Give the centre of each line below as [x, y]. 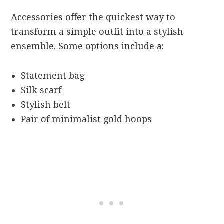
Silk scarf [41, 90]
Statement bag [53, 75]
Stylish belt [46, 104]
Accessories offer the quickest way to [93, 17]
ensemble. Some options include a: [88, 46]
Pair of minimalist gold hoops [87, 119]
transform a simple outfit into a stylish [97, 31]
